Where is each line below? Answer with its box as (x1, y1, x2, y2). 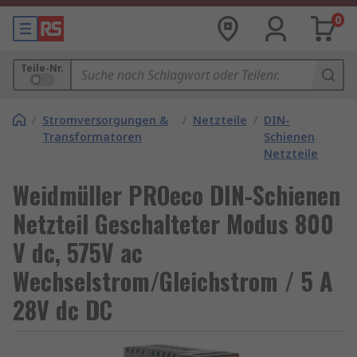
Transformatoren (42, 129, 142, 144)
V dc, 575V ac (13, 234, 143, 270)
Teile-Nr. (21, 61, 64, 75)
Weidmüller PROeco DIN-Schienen (13, 177, 340, 213)
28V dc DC (13, 292, 112, 328)
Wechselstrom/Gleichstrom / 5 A (13, 263, 333, 299)
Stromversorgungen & (42, 112, 168, 127)
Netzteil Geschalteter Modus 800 (13, 206, 334, 241)
